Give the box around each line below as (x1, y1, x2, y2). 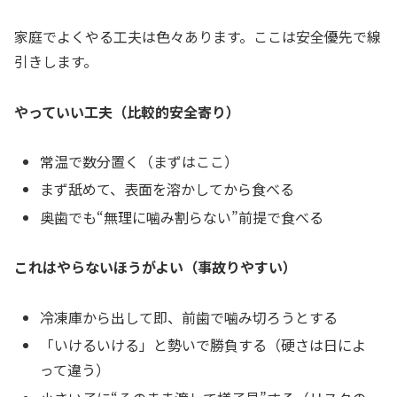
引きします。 (14, 50, 97, 72)
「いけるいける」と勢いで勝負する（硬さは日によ (40, 334, 367, 356)
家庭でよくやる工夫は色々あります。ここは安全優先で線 (14, 25, 381, 47)
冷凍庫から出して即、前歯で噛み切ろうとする (40, 307, 339, 329)
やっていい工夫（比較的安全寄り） (14, 100, 240, 122)
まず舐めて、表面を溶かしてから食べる (40, 178, 295, 200)
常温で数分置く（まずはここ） (40, 151, 239, 173)
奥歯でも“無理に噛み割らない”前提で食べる (40, 206, 324, 228)
